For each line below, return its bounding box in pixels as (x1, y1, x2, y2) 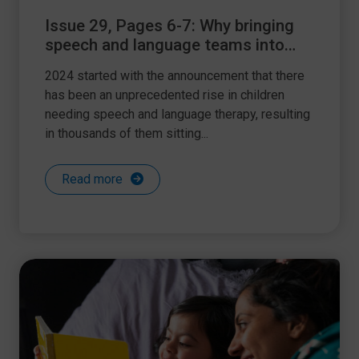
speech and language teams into (45, 35, 284, 54)
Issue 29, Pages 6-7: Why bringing (45, 16, 294, 35)
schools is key (45, 54, 150, 74)
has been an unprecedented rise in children (45, 87, 284, 103)
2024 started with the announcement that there (45, 68, 305, 83)
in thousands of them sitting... (45, 126, 208, 141)
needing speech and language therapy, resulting (45, 107, 310, 122)
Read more (62, 171, 123, 187)
